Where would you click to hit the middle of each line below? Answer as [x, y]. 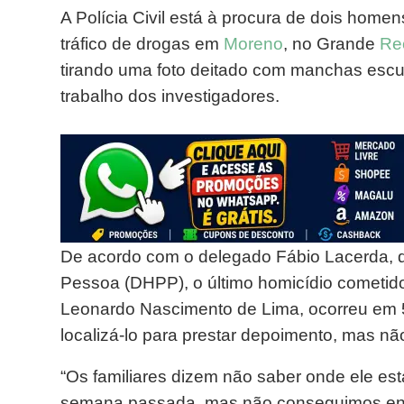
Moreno [253, 44]
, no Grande [331, 44]
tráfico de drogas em [142, 44]
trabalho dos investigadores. [170, 96]
